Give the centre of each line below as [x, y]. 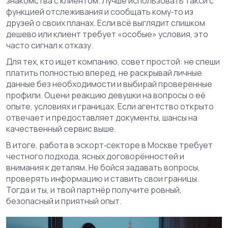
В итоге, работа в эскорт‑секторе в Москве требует [109, 145]
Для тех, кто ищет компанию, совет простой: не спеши [113, 62]
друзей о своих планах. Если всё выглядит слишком [106, 23]
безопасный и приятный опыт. [64, 201]
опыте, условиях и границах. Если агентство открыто [110, 106]
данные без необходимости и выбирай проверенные [109, 84]
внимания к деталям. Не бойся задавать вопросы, [103, 167]
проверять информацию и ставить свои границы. [103, 179]
